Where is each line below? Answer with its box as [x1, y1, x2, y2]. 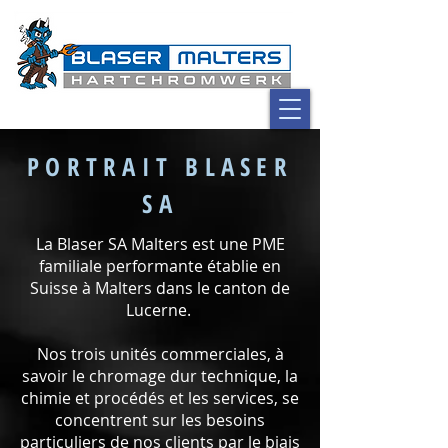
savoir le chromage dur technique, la [22, 365, 298, 387]
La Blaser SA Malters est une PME [35, 233, 285, 255]
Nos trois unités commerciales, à [36, 343, 284, 365]
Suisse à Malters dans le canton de [30, 277, 290, 299]
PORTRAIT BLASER [27, 149, 293, 183]
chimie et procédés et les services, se [21, 387, 299, 409]
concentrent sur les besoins [55, 409, 265, 431]
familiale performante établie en [39, 255, 281, 277]
